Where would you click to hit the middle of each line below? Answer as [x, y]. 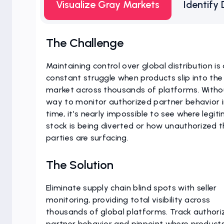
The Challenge [85, 43]
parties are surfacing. [87, 138]
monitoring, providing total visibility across [128, 200]
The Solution [80, 165]
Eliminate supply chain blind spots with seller [131, 188]
